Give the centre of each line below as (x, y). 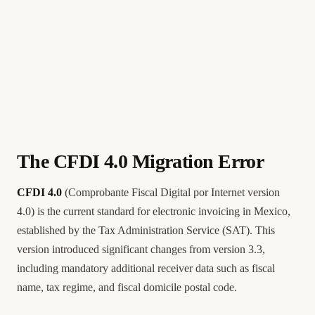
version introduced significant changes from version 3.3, (141, 249)
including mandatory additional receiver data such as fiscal (146, 268)
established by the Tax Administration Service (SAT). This (146, 230)
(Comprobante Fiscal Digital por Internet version (171, 192)
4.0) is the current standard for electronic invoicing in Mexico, (154, 211)
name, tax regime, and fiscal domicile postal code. (127, 287)
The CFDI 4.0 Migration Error (141, 161)
